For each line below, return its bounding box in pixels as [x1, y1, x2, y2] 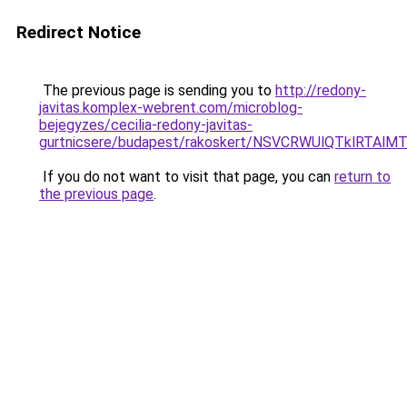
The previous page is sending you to [39, 82, 275, 99]
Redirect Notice [16, 22, 141, 43]
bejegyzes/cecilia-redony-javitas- [39, 116, 253, 134]
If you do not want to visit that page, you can [39, 168, 334, 185]
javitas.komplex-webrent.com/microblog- [39, 99, 303, 116]
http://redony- [275, 82, 366, 99]
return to [334, 168, 391, 185]
